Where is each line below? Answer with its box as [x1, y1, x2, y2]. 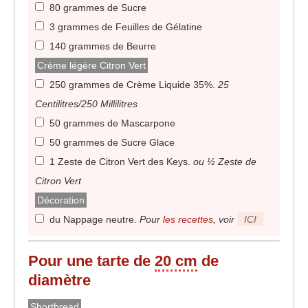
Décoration [37, 195, 85, 206]
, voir [213, 214, 237, 225]
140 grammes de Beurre [49, 41, 156, 52]
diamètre [28, 272, 91, 289]
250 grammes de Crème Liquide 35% [49, 79, 212, 91]
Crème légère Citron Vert [37, 60, 146, 71]
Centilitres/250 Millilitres [35, 98, 137, 110]
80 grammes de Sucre [49, 2, 146, 14]
